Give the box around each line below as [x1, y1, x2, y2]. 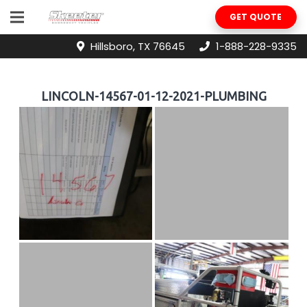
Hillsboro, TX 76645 [90, 38, 185, 53]
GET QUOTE [230, 11, 282, 23]
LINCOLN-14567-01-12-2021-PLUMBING [40, 88, 267, 103]
